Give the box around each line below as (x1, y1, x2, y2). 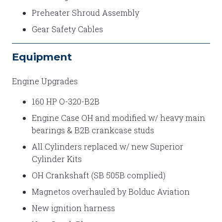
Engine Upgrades (12, 75, 78, 86)
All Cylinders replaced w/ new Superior (32, 141, 183, 152)
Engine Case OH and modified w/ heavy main (32, 112, 205, 123)
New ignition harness (32, 202, 115, 213)
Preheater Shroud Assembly (32, 7, 139, 18)
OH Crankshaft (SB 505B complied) (32, 169, 166, 180)
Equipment (12, 50, 72, 63)
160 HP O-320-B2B (32, 96, 100, 107)
